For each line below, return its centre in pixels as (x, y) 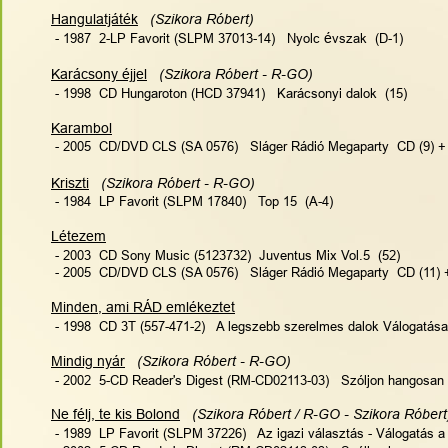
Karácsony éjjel (99, 73)
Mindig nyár (88, 360)
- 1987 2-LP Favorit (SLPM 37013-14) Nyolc (187, 37)
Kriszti (70, 182)
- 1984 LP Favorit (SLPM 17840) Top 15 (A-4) (192, 201)
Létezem (78, 236)
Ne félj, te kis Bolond (115, 414)
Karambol (81, 127)
